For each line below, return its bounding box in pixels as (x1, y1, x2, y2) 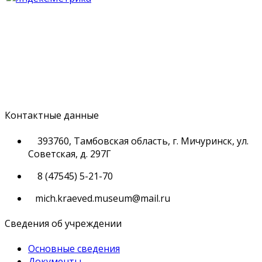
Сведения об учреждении (5, 216, 122, 230)
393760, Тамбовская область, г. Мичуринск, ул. (35, 134, 249, 147)
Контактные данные (5, 109, 99, 122)
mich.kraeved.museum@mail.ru (35, 191, 170, 205)
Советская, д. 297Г (28, 147, 111, 160)
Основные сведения (28, 242, 120, 256)
